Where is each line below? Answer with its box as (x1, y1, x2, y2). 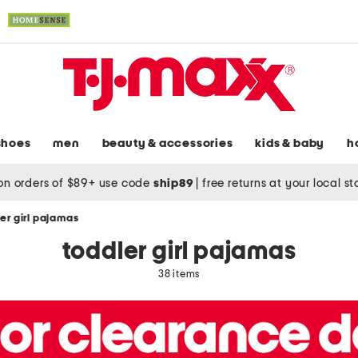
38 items (157, 269, 201, 280)
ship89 (153, 177, 197, 189)
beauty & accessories (101, 137, 233, 150)
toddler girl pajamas (62, 240, 296, 265)
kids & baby (255, 137, 325, 150)
